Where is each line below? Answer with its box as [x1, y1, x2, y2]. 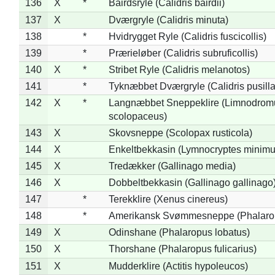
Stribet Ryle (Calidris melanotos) [108, 64, 250, 75]
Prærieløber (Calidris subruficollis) [108, 47, 258, 58]
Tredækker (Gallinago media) [108, 160, 236, 171]
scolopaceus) [108, 110, 167, 122]
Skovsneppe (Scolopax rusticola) [108, 127, 252, 138]
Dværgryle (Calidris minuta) [108, 14, 228, 25]
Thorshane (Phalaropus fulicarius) [108, 243, 257, 254]
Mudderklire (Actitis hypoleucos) [108, 260, 248, 271]
